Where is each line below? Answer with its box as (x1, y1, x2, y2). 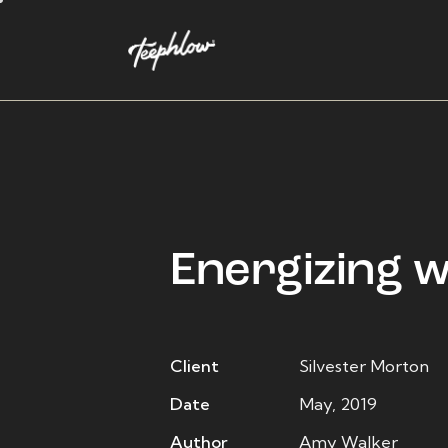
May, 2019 (299, 393, 378, 415)
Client (170, 355, 219, 377)
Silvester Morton (299, 355, 430, 377)
